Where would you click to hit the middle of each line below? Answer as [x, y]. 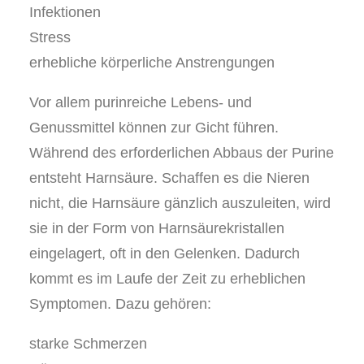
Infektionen [65, 12]
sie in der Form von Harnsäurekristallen [157, 228]
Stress [50, 37]
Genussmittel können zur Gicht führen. [154, 128]
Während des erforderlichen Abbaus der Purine [182, 153]
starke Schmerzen [88, 344]
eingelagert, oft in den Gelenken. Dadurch [165, 253]
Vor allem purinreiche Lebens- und [141, 102]
